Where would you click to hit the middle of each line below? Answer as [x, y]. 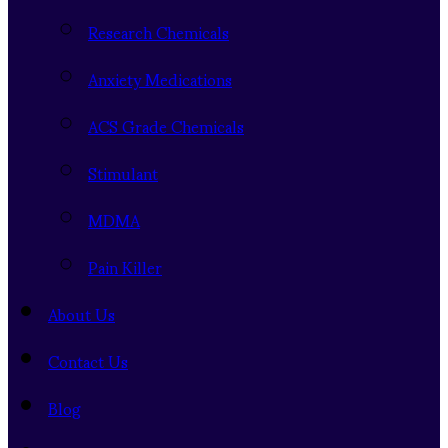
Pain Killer [125, 266]
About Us [81, 313]
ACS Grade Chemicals [166, 125]
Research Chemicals [158, 31]
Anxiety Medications [160, 78]
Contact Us [88, 360]
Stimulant [123, 172]
